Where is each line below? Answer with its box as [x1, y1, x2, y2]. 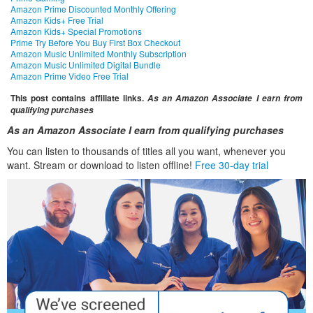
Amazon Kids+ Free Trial [10, 14, 103, 27]
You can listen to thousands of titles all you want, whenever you [7, 144, 286, 159]
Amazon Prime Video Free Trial [10, 70, 129, 82]
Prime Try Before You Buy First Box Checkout [10, 36, 180, 49]
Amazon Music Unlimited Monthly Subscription [10, 48, 187, 60]
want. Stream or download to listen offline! [7, 158, 195, 173]
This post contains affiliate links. [10, 92, 147, 105]
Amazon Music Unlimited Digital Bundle [10, 59, 161, 71]
